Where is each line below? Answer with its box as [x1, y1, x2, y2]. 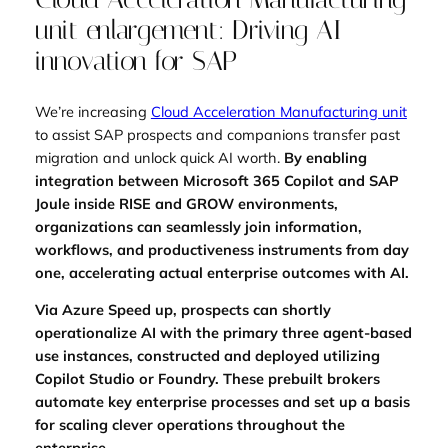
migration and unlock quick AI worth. [34, 147, 284, 167]
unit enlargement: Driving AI [34, 14, 342, 47]
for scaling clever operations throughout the [34, 415, 345, 435]
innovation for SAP [34, 45, 237, 78]
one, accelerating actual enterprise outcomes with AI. [34, 262, 409, 282]
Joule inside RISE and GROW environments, [34, 193, 338, 213]
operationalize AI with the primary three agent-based [34, 323, 412, 343]
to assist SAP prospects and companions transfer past [34, 124, 400, 144]
